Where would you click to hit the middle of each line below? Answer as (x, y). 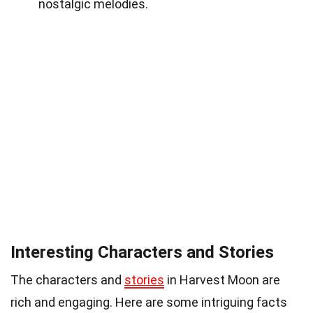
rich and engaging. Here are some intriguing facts (149, 303)
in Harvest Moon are (222, 280)
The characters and (67, 280)
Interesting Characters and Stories (142, 253)
